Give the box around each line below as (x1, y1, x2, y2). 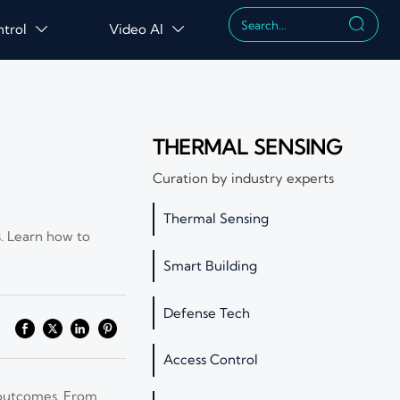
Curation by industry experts (152, 169, 334, 187)
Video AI (108, 20, 163, 37)
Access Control (162, 351, 258, 369)
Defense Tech (162, 304, 250, 321)
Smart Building (162, 256, 257, 274)
